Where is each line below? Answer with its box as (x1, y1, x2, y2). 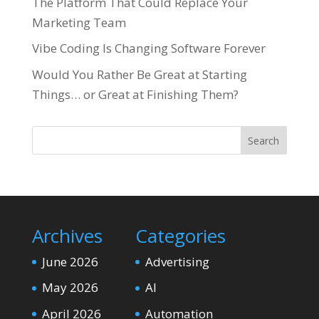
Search (248, 133, 280, 147)
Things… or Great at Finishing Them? (31, 85, 239, 103)
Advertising (145, 253, 209, 270)
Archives (31, 222, 103, 249)
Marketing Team (31, 14, 126, 31)
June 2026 (41, 253, 98, 270)
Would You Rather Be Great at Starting (31, 66, 247, 83)
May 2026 (41, 279, 98, 296)
